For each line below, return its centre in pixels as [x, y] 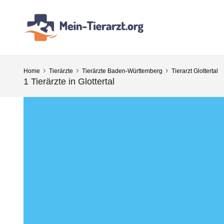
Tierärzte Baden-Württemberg [122, 71]
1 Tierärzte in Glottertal [69, 81]
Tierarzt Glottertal [195, 71]
